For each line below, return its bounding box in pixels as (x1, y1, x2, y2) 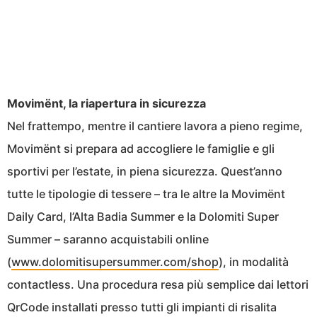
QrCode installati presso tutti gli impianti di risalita (7, 300, 277, 315)
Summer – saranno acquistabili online (7, 232, 209, 247)
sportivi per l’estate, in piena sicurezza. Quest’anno (7, 164, 282, 179)
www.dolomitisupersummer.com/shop (11, 255, 219, 270)
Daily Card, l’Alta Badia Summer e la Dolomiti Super (7, 209, 279, 224)
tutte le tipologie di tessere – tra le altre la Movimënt (7, 187, 285, 202)
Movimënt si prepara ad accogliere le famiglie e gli (7, 142, 275, 156)
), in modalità (219, 255, 289, 270)
